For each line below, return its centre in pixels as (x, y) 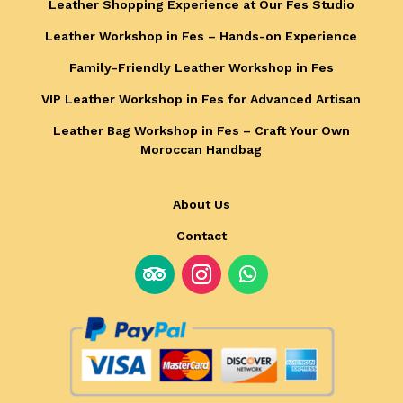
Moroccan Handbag (201, 149)
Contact (201, 235)
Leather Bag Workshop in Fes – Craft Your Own (201, 130)
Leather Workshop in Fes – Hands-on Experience (201, 36)
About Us (201, 204)
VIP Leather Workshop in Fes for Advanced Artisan (201, 99)
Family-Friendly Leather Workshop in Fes (201, 67)
